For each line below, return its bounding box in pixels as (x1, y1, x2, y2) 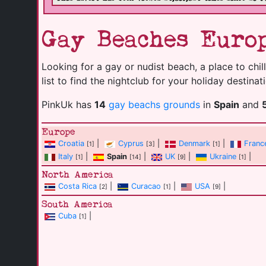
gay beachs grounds (109, 99, 200, 110)
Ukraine (210, 152, 236, 161)
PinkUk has (42, 99, 94, 110)
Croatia (58, 139, 84, 148)
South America (42, 198, 113, 211)
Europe (42, 125, 75, 138)
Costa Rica (58, 182, 97, 191)
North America (42, 168, 113, 181)
